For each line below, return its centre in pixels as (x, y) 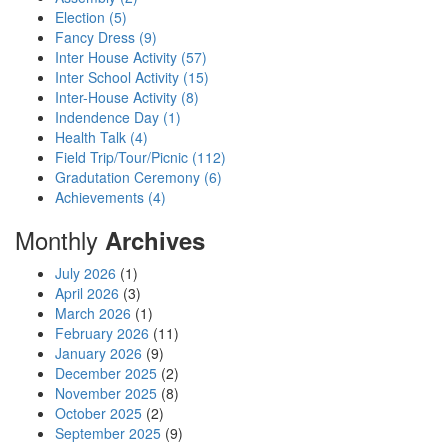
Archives (155, 240)
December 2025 (106, 373)
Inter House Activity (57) (131, 57)
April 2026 (87, 293)
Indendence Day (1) (118, 117)
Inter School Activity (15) (132, 77)
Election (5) (91, 17)
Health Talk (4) (101, 137)
